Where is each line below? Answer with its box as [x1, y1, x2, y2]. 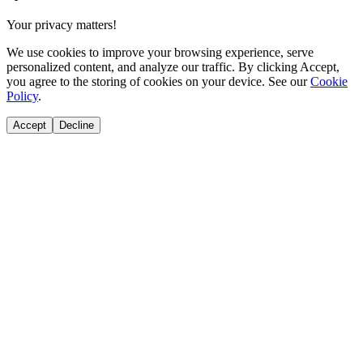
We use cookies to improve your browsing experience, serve [6, 45, 314, 59]
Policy [6, 88, 38, 103]
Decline [59, 118, 94, 131]
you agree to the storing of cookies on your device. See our [6, 74, 307, 88]
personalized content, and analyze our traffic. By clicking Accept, [6, 59, 340, 74]
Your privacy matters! [6, 17, 117, 32]
